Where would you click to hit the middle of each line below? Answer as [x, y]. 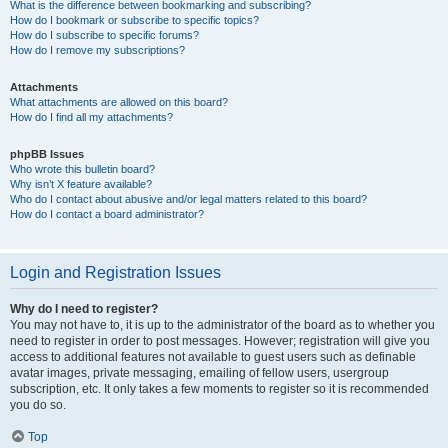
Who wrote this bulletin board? [82, 169]
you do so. [38, 405]
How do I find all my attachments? [91, 117]
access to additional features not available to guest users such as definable [213, 357]
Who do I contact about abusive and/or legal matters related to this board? [188, 199]
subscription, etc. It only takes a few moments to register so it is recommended [219, 389]
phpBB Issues [47, 154]
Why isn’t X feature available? [81, 184]
